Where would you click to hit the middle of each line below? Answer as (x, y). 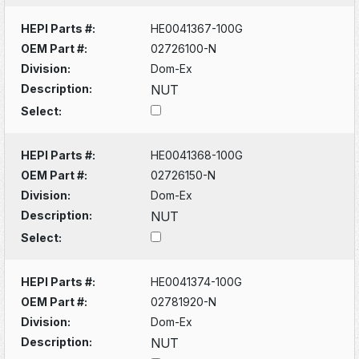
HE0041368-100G (197, 155)
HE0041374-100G (197, 281)
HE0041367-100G (197, 28)
